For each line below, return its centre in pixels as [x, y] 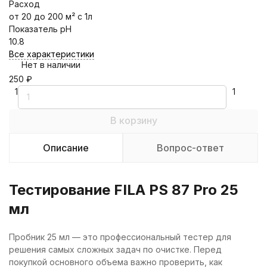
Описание [66, 148]
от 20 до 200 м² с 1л [51, 16]
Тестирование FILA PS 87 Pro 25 [124, 190]
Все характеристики [52, 54]
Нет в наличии [51, 65]
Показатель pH [40, 29]
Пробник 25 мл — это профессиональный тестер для [120, 237]
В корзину [133, 120]
